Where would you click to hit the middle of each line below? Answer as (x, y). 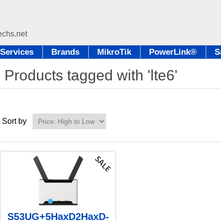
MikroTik (114, 52)
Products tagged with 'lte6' (91, 75)
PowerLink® (173, 52)
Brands (65, 52)
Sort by (14, 121)
